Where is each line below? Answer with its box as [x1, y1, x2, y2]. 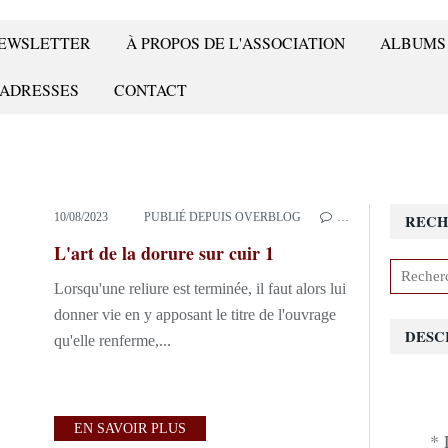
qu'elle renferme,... [54, 332, 171, 349]
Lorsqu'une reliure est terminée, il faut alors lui [54, 280, 346, 297]
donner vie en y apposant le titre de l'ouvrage [54, 306, 336, 323]
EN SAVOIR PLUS [74, 421, 186, 436]
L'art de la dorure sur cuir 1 [54, 240, 274, 266]
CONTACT [114, 79, 187, 100]
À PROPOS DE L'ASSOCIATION [126, 32, 345, 53]
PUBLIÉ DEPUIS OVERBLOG [144, 210, 302, 224]
